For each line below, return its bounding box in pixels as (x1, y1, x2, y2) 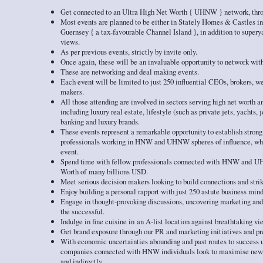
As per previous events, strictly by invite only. (60, 46, 197, 57)
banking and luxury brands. (60, 116, 140, 127)
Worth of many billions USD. (60, 166, 148, 177)
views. (60, 36, 80, 47)
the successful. (60, 205, 104, 217)
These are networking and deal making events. (60, 66, 199, 77)
